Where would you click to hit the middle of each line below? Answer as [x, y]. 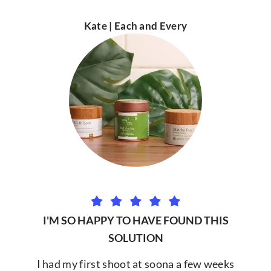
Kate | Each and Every [135, 26]
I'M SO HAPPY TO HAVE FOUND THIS [135, 220]
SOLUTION [135, 237]
